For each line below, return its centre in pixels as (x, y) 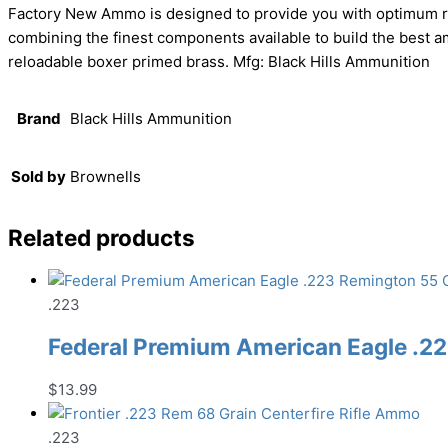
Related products (101, 237)
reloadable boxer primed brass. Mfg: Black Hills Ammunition (219, 62)
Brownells (105, 177)
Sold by (38, 177)
